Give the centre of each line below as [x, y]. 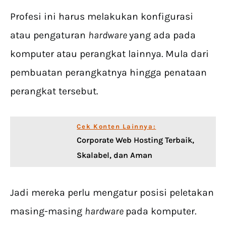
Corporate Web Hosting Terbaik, [136, 140]
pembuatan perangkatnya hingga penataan [108, 72]
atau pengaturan [49, 35]
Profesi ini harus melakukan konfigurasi [102, 16]
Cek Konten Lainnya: [117, 126]
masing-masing [47, 211]
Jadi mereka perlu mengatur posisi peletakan [112, 192]
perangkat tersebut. [54, 91]
